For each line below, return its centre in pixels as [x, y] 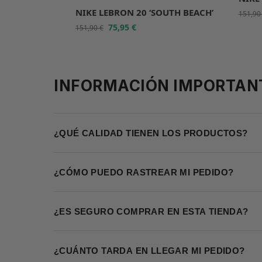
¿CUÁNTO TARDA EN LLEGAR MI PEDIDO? [149, 250]
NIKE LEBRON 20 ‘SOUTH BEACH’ [144, 13]
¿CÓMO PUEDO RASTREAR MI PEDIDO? [144, 172]
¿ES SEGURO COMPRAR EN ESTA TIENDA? [151, 211]
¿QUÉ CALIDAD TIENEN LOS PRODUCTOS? [151, 133]
